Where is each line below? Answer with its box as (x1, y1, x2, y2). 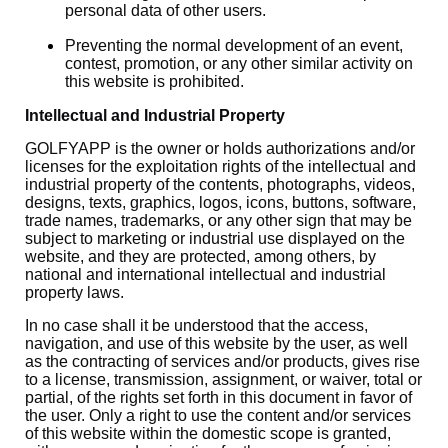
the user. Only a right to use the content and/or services (25, 407, 411, 424)
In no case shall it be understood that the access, (25, 317, 368, 334)
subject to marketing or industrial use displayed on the (25, 230, 405, 247)
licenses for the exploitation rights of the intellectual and (25, 158, 416, 175)
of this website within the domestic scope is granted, (25, 425, 391, 442)
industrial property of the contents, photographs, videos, (25, 176, 415, 193)
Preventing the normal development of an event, (65, 37, 403, 54)
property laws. (25, 284, 124, 301)
